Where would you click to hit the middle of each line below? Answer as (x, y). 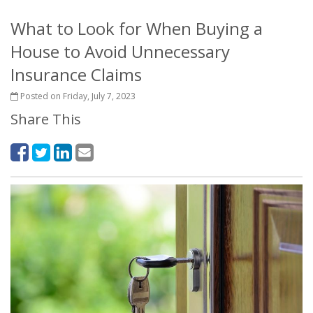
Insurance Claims (76, 74)
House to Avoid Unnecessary (120, 51)
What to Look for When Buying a (137, 28)
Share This (46, 119)
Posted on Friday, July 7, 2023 (77, 96)
